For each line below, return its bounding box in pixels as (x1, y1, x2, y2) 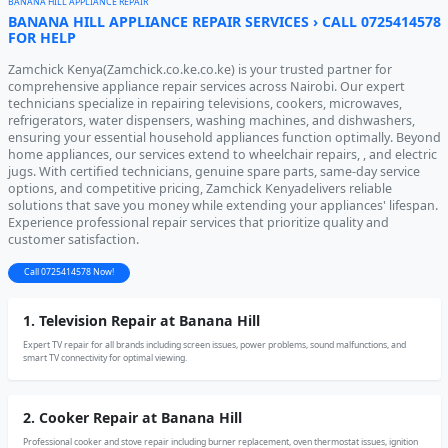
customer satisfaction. (7, 230, 139, 248)
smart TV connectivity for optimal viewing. (22, 351, 187, 364)
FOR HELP (7, 27, 76, 47)
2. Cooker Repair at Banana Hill (22, 407, 242, 427)
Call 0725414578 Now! (23, 266, 114, 279)
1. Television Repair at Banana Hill (22, 310, 260, 330)
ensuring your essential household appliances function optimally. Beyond (7, 128, 441, 146)
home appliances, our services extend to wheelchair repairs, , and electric (7, 145, 437, 163)
